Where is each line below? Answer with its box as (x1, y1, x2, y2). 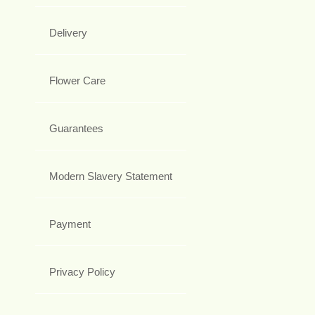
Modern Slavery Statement (49, 170, 172, 183)
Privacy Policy (49, 266, 115, 278)
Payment (49, 218, 91, 231)
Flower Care (49, 75, 105, 87)
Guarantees (49, 122, 103, 135)
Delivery (49, 27, 87, 39)
